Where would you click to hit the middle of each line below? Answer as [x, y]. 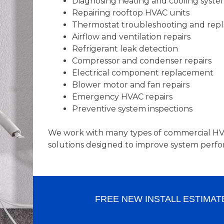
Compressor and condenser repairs [141, 61]
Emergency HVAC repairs [122, 97]
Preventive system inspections [132, 109]
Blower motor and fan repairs [130, 85]
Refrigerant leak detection [125, 49]
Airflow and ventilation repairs [131, 37]
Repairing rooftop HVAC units [130, 13]
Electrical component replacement [142, 73]
